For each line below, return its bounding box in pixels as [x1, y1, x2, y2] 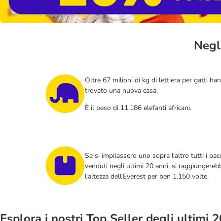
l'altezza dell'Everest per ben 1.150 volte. [85, 171, 209, 181]
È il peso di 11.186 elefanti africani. [85, 103, 192, 112]
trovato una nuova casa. [85, 85, 158, 95]
